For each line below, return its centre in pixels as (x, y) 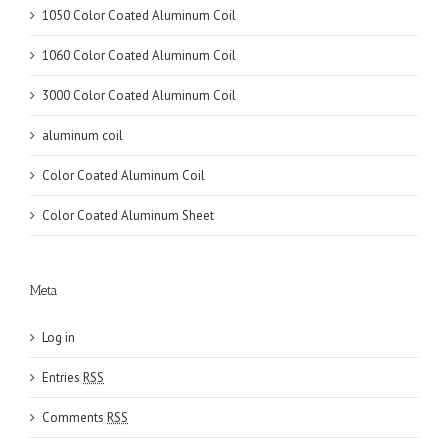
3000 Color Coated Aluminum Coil (139, 95)
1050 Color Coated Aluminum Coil (139, 15)
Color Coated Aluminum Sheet (128, 215)
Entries (62, 377)
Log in (58, 337)
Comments (74, 417)
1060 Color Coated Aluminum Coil (139, 55)
